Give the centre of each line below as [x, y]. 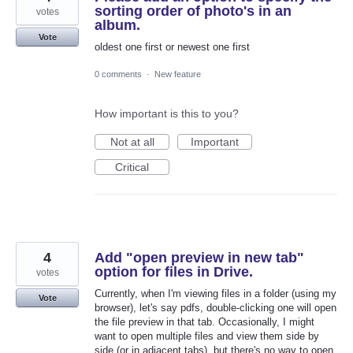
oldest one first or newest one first [172, 46]
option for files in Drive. [174, 271]
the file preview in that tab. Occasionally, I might [204, 321]
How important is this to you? [167, 113]
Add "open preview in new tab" [199, 257]
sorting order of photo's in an [193, 11]
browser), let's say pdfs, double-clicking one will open [216, 307]
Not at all [132, 141]
